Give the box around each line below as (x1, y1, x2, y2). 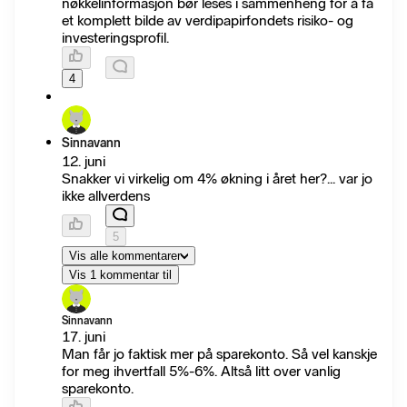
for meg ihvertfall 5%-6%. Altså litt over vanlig (62, 362, 341, 380)
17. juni (62, 328, 105, 345)
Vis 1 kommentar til (69, 268, 172, 282)
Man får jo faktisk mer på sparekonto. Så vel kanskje (62, 345, 377, 362)
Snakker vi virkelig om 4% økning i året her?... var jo (62, 170, 372, 187)
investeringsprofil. (62, 29, 169, 46)
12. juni (62, 153, 105, 170)
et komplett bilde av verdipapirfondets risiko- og (62, 12, 353, 29)
